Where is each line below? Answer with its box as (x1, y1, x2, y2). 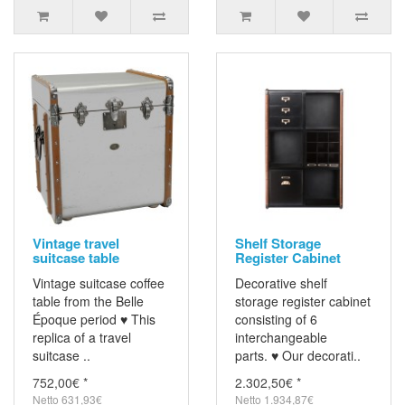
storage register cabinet (235, 292, 371, 311)
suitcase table (33, 248, 119, 268)
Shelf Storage (235, 233, 321, 254)
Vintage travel (33, 233, 119, 254)
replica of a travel (33, 328, 131, 347)
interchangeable (235, 328, 327, 347)
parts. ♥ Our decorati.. (235, 346, 361, 365)
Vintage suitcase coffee (33, 274, 165, 293)
